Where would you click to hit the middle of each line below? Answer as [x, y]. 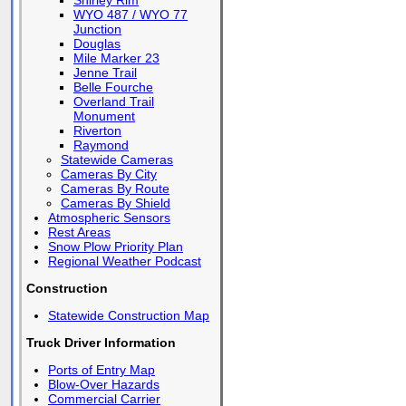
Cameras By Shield [116, 203]
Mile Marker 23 [116, 58]
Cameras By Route [115, 188]
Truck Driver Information [101, 343]
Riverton [97, 130]
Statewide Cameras [117, 159]
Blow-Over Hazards [104, 384]
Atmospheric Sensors [109, 217]
